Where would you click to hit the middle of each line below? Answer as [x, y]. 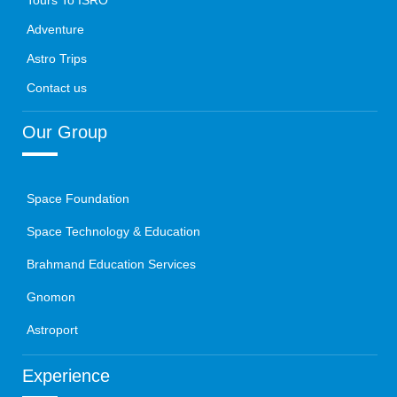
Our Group [65, 132]
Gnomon [51, 298]
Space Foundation [78, 199]
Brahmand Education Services [111, 265]
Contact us [57, 89]
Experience [66, 376]
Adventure [55, 30]
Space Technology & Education [113, 232]
